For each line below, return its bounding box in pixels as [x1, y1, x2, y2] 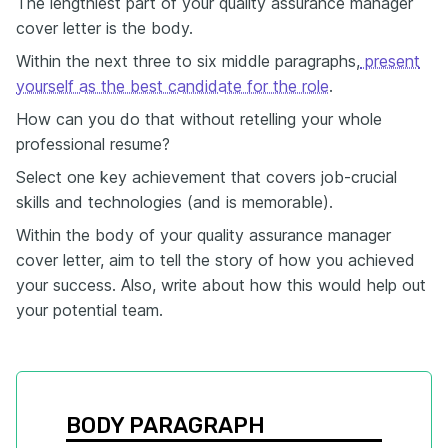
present [360, 51, 420, 71]
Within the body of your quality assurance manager [16, 225, 391, 245]
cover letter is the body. [16, 18, 193, 38]
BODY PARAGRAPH [66, 412, 265, 439]
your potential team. [16, 300, 163, 320]
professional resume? [16, 134, 170, 154]
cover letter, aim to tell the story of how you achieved [16, 250, 415, 270]
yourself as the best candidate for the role [16, 76, 329, 96]
